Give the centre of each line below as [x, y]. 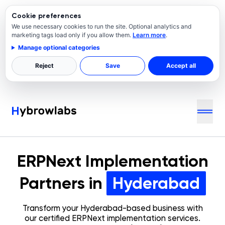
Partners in [61, 183]
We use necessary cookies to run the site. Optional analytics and [101, 26]
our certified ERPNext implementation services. [113, 218]
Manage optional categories [59, 47]
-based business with [162, 208]
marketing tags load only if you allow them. [72, 35]
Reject [44, 66]
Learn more [149, 35]
